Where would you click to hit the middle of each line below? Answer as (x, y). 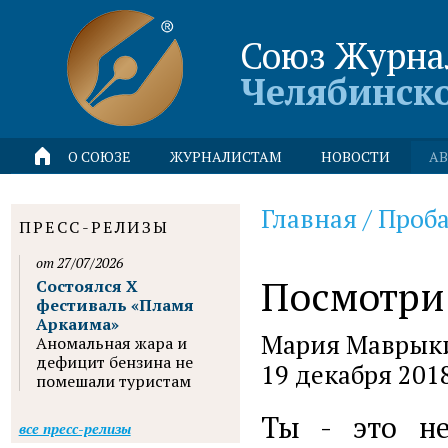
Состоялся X (86, 286)
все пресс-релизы (74, 428)
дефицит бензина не (114, 362)
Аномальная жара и (111, 343)
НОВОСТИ (355, 156)
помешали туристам (113, 381)
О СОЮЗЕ (99, 156)
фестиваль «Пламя (114, 305)
